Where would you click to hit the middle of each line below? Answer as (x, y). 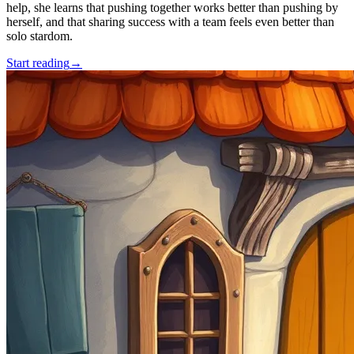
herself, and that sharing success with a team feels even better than (170, 22)
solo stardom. (40, 36)
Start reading (38, 63)
